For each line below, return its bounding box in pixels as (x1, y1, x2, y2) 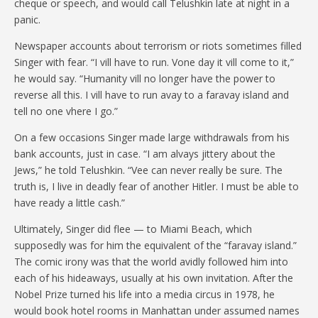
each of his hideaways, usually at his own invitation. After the (14, 270, 293, 285)
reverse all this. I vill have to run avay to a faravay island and (14, 87, 289, 102)
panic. (14, 12, 40, 26)
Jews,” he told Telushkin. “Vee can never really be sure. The (14, 163, 283, 177)
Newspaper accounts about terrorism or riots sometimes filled (14, 38, 302, 53)
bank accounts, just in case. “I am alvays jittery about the (14, 146, 275, 160)
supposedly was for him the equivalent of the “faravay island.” (14, 238, 297, 252)
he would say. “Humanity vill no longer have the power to (14, 71, 275, 85)
